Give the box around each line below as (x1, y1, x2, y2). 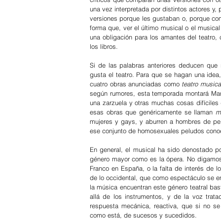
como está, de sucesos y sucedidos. (90, 211, 197, 219)
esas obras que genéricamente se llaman (90, 108, 216, 116)
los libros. (90, 42, 118, 50)
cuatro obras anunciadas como (90, 80, 182, 88)
